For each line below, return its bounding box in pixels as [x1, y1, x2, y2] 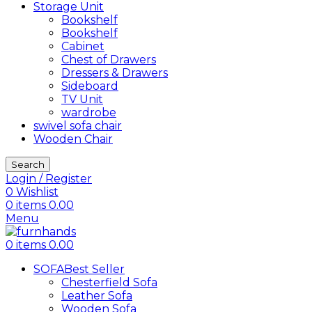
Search [11, 159, 45, 170]
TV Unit [61, 93, 103, 106]
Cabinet [61, 40, 104, 53]
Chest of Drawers [61, 53, 156, 66]
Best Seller [64, 263, 125, 276]
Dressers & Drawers [61, 66, 168, 79]
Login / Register [6, 172, 92, 185]
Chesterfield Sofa [61, 276, 157, 289]
